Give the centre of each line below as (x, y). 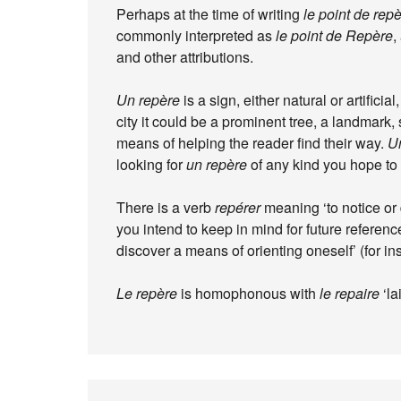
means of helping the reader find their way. (252, 143)
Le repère (147, 293)
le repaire (350, 293)
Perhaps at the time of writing (210, 14)
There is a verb (166, 207)
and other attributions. (185, 57)
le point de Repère (334, 35)
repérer (238, 207)
